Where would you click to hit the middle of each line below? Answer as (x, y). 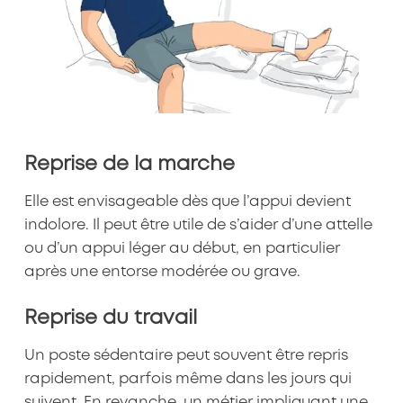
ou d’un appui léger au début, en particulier (182, 249)
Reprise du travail (110, 318)
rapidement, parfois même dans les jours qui (188, 380)
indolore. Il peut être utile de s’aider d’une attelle (198, 226)
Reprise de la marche (129, 164)
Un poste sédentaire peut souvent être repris (186, 356)
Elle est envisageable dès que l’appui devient (187, 202)
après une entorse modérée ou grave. (162, 273)
